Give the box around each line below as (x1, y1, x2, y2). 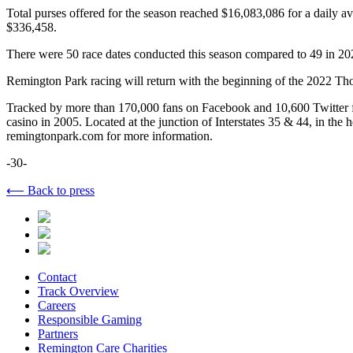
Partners (38, 326, 78, 340)
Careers (38, 298, 76, 312)
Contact (38, 269, 76, 284)
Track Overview (38, 284, 119, 298)
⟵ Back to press (6, 183, 95, 197)
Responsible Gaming (38, 312, 142, 326)
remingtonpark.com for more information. (6, 128, 213, 143)
